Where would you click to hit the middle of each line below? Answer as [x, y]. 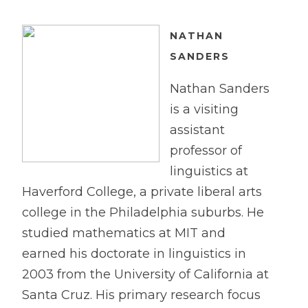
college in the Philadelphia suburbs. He [143, 212]
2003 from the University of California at [145, 274]
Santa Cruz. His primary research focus [141, 295]
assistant [197, 130]
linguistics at [209, 171]
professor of [206, 151]
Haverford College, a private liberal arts [142, 192]
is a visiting [204, 109]
